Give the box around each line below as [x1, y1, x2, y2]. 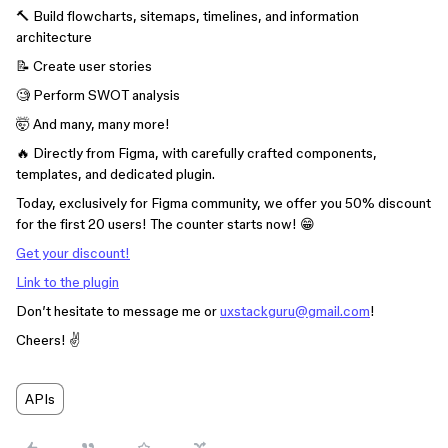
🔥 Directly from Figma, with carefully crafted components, [16, 145, 377, 161]
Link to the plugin [16, 274, 119, 290]
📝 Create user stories [16, 58, 152, 74]
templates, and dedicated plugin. [16, 166, 215, 182]
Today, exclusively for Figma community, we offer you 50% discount [16, 195, 431, 211]
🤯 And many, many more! [16, 116, 170, 132]
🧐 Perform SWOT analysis [16, 87, 180, 103]
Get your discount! [16, 245, 130, 261]
